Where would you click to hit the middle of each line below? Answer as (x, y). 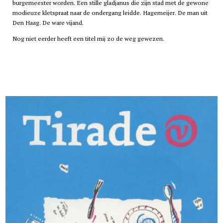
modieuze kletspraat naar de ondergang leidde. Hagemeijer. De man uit (110, 13)
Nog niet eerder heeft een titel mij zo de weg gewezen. (88, 39)
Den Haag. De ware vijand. (48, 23)
